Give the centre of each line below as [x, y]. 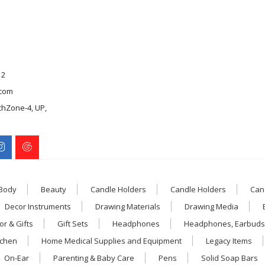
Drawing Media [211, 206]
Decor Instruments [38, 206]
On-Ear [17, 258]
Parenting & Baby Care [94, 258]
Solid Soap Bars [230, 258]
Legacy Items [229, 240]
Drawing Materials [128, 206]
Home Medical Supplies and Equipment [112, 240]
